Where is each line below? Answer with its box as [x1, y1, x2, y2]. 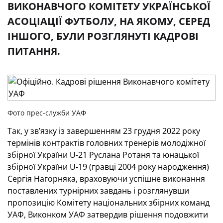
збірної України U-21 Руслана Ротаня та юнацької [7, 149, 199, 160]
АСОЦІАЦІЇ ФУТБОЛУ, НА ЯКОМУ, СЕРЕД [7, 14, 210, 28]
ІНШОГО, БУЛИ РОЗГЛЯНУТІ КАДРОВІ [7, 29, 199, 43]
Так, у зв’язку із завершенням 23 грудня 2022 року [7, 125, 200, 136]
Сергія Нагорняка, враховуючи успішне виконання [7, 173, 205, 184]
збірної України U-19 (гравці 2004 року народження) [7, 161, 209, 172]
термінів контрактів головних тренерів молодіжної [7, 137, 206, 148]
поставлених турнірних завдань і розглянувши [7, 185, 189, 196]
